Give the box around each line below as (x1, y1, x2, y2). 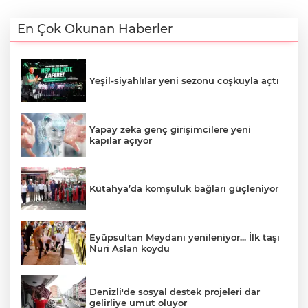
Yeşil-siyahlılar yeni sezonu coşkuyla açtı (89, 75, 279, 87)
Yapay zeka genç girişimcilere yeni (89, 123, 251, 135)
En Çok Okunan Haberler (17, 21, 173, 36)
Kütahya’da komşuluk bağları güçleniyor (89, 183, 278, 195)
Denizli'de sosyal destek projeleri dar (89, 285, 260, 297)
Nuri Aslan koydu (89, 243, 170, 254)
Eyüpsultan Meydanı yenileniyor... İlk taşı (89, 232, 280, 243)
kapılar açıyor (89, 134, 152, 146)
